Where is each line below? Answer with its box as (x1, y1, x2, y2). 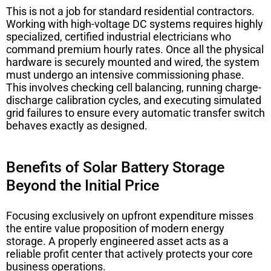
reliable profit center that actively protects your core (6, 247, 253, 260)
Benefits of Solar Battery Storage (6, 158, 224, 176)
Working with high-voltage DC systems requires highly (6, 17, 263, 30)
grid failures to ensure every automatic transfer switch (6, 106, 265, 119)
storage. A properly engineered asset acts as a (6, 234, 229, 247)
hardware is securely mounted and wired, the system (6, 55, 260, 68)
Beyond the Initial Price (6, 176, 159, 194)
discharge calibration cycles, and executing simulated (6, 93, 261, 106)
